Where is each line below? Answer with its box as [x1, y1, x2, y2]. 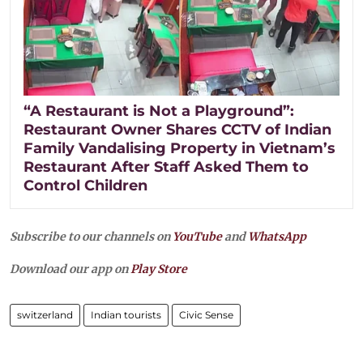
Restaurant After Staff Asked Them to [23, 158, 309, 177]
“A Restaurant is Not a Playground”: [23, 102, 294, 121]
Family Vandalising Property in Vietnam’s [23, 139, 335, 158]
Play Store [130, 262, 187, 277]
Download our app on [10, 262, 130, 277]
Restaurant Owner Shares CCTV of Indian [23, 121, 331, 139]
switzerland [17, 309, 73, 322]
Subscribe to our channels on [10, 229, 173, 245]
